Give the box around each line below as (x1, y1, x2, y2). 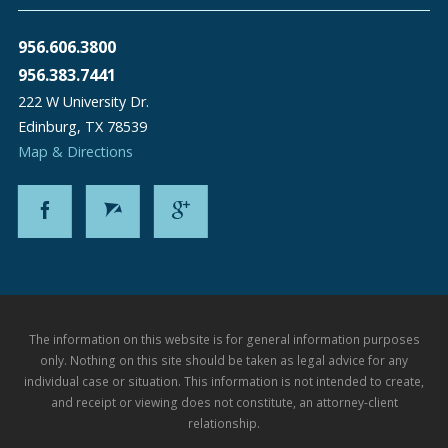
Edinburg (17, 116, 77, 136)
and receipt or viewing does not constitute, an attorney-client (50, 393, 398, 410)
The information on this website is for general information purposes (28, 330, 420, 347)
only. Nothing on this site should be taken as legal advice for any (40, 351, 408, 368)
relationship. (188, 414, 260, 431)
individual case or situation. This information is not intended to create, (24, 372, 424, 389)
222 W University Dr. (17, 91, 149, 111)
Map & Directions (17, 141, 133, 161)
